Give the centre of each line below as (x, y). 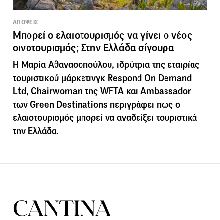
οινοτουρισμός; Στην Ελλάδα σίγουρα (94, 47)
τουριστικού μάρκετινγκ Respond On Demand (102, 78)
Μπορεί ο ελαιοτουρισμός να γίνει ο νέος (102, 35)
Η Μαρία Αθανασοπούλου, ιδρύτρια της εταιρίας (106, 64)
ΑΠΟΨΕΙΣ (26, 22)
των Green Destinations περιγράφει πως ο (96, 104)
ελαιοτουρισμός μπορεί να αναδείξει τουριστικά (105, 117)
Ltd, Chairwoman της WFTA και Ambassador (102, 91)
